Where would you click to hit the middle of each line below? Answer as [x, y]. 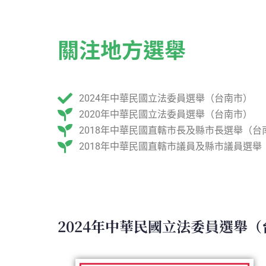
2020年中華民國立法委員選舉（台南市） [166, 115]
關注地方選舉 [122, 49]
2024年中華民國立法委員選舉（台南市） [166, 99]
